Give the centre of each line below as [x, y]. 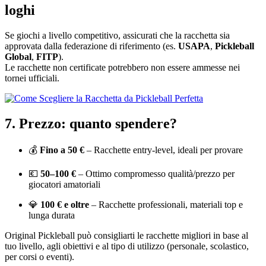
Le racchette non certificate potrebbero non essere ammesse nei [122, 67]
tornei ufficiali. [32, 78]
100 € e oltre [65, 205]
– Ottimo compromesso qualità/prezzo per [155, 174]
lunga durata [52, 216]
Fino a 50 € [62, 150]
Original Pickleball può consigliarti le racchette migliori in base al [126, 236]
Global [18, 56]
